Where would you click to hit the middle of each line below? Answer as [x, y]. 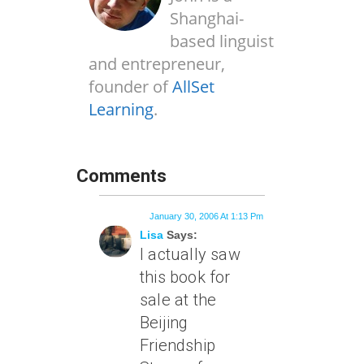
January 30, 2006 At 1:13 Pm [206, 217]
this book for [185, 277]
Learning [121, 110]
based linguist [222, 41]
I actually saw [190, 255]
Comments [121, 176]
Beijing [164, 323]
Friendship [178, 346]
